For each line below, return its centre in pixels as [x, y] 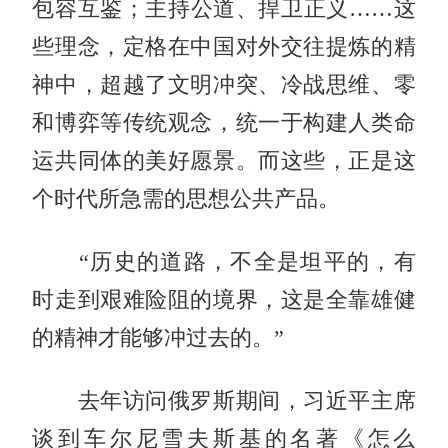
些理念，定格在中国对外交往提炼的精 [224, 46]
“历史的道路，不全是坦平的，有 [224, 261]
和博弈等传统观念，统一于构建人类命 [224, 122]
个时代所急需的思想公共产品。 [186, 198]
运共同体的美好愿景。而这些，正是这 [224, 160]
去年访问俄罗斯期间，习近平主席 [224, 400]
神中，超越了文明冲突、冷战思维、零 [224, 84]
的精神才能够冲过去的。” [158, 337]
